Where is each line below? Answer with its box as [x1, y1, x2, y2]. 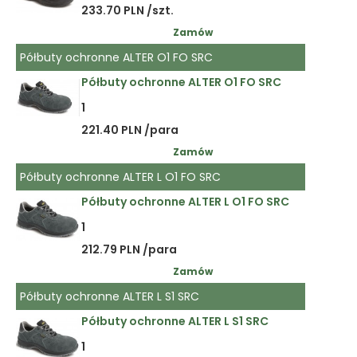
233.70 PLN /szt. [81, 2, 174, 19]
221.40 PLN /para [81, 122, 178, 139]
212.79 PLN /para [81, 241, 177, 258]
